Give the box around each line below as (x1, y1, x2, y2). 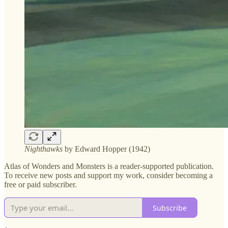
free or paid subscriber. (4, 180, 77, 189)
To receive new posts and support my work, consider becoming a (4, 171, 213, 180)
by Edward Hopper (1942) (63, 145, 150, 154)
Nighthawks (24, 145, 63, 154)
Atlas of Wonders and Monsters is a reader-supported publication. (4, 162, 214, 171)
